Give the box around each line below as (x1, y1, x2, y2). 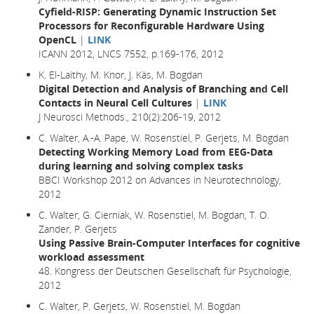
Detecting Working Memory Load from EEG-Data (39, 144, 273, 158)
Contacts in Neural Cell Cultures (39, 95, 192, 109)
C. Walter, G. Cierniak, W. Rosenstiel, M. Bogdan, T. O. (39, 207, 269, 221)
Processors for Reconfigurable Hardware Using (39, 18, 264, 32)
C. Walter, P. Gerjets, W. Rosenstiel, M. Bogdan (39, 299, 240, 313)
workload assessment (39, 250, 144, 264)
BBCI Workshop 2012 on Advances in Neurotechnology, (39, 172, 281, 186)
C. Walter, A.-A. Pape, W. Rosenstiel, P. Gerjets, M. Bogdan (39, 130, 289, 144)
